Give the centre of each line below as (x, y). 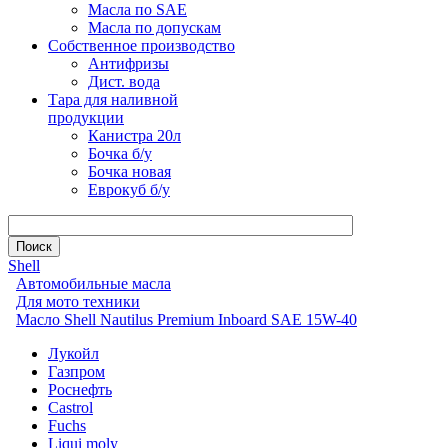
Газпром (76, 371)
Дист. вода (124, 81)
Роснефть (80, 389)
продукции (86, 117)
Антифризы (128, 63)
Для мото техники (78, 301)
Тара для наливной (113, 99)
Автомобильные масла (93, 283)
